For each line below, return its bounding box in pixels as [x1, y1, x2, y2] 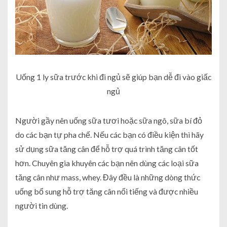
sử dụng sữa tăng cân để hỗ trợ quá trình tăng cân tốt [15, 143, 198, 154]
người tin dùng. [15, 200, 68, 210]
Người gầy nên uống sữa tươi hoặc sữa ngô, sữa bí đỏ [15, 115, 202, 125]
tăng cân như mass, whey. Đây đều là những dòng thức [15, 172, 200, 182]
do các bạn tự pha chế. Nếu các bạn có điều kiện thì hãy [15, 129, 204, 139]
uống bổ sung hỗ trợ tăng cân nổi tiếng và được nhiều [15, 186, 198, 196]
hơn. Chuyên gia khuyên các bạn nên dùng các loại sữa [15, 158, 199, 168]
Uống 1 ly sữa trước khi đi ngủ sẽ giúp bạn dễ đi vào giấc [16, 71, 211, 82]
